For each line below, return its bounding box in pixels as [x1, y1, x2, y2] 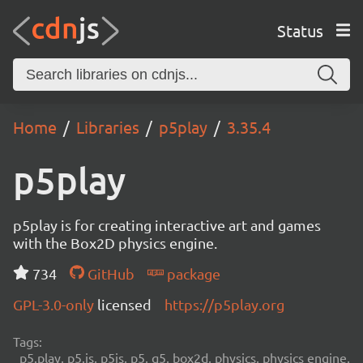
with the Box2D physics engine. [13, 234, 217, 251]
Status [276, 19, 323, 41]
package [163, 265, 220, 282]
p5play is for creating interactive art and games [13, 216, 321, 233]
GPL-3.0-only [13, 296, 97, 313]
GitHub [83, 265, 135, 282]
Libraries [76, 117, 139, 137]
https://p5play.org [164, 296, 284, 313]
